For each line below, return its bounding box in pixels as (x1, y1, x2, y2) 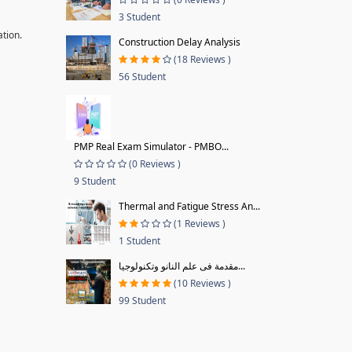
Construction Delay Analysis (118, 35, 240, 49)
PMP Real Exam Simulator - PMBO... (73, 140, 229, 153)
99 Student (118, 294, 166, 307)
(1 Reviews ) (173, 217, 225, 230)
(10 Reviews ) (173, 277, 231, 290)
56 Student (118, 70, 166, 83)
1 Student (118, 234, 160, 247)
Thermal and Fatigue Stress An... (118, 200, 260, 213)
